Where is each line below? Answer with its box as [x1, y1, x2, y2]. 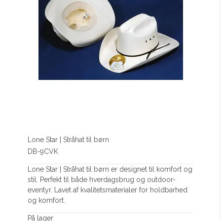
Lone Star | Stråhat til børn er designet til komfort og [28, 165, 193, 174]
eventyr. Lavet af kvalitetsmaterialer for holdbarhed [28, 186, 188, 194]
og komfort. [28, 196, 66, 205]
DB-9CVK [28, 147, 59, 156]
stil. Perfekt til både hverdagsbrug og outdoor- [28, 176, 176, 184]
